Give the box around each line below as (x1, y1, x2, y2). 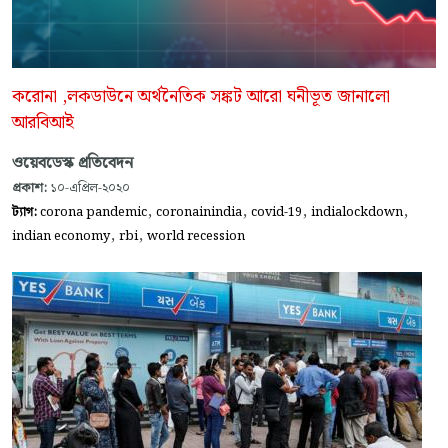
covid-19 (251, 202, 302, 223)
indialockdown (311, 202, 403, 223)
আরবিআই (12, 109, 74, 138)
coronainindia (156, 202, 242, 223)
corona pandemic (40, 202, 147, 223)
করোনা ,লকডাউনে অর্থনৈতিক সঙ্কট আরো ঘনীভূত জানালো (12, 83, 390, 112)
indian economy (12, 226, 110, 247)
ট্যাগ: (12, 202, 40, 223)
